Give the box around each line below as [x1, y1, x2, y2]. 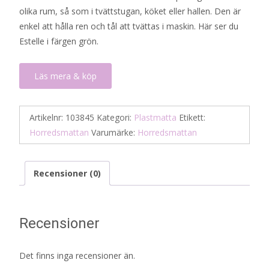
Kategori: [97, 112, 134, 123]
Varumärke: [91, 127, 138, 138]
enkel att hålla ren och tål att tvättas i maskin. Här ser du [19, 20, 238, 32]
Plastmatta [134, 112, 177, 123]
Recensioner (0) [34, 168, 101, 179]
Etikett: [179, 112, 205, 123]
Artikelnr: [29, 112, 65, 123]
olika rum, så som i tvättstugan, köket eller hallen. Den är [19, 5, 241, 17]
